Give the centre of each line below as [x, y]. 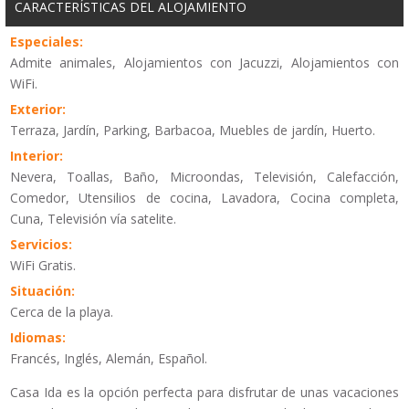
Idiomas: [38, 338]
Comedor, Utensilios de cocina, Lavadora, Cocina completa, [204, 198]
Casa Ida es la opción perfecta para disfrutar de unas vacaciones [204, 393]
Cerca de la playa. [62, 312]
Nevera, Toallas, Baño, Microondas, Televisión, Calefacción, [204, 177]
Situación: [42, 291]
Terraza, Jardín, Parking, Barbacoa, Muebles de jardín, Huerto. [193, 131]
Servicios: [41, 245]
